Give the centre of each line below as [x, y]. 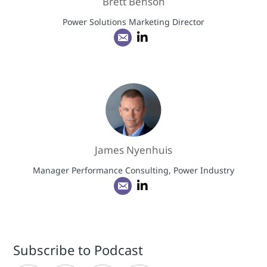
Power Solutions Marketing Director [133, 21]
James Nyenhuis [133, 150]
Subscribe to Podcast [78, 250]
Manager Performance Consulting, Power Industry [133, 170]
